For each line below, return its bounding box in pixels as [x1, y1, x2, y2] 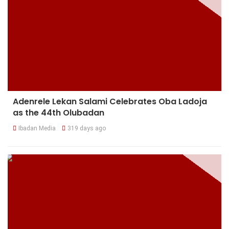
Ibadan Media [18, 125, 56, 132]
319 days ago [67, 125, 106, 132]
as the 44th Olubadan [13, 107, 104, 119]
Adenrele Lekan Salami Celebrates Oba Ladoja [13, 96, 207, 108]
